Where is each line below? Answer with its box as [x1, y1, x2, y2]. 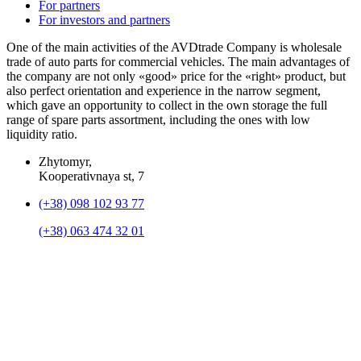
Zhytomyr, [39, 154, 92, 168]
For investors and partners [39, 12, 170, 27]
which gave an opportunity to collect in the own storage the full [6, 98, 327, 112]
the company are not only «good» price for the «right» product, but [6, 68, 346, 83]
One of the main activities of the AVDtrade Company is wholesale [6, 39, 342, 54]
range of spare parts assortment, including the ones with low [6, 112, 310, 127]
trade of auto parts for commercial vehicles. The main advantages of [6, 54, 350, 68]
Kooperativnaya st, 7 [39, 168, 144, 183]
